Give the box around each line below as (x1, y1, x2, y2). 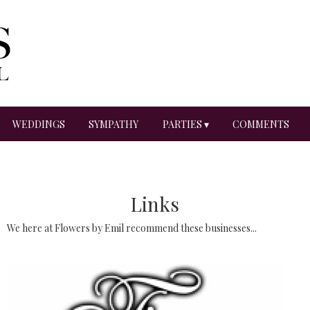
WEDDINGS (12, 118, 65, 131)
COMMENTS (232, 118, 290, 131)
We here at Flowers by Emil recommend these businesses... (6, 221, 257, 235)
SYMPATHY (89, 118, 139, 131)
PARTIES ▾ (162, 118, 209, 131)
